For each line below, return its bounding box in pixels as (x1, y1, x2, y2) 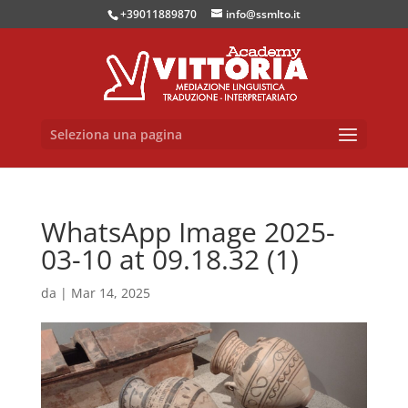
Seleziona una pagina (49, 126, 182, 143)
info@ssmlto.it (225, 6, 301, 22)
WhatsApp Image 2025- (40, 213, 335, 250)
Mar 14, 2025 (70, 284, 150, 301)
